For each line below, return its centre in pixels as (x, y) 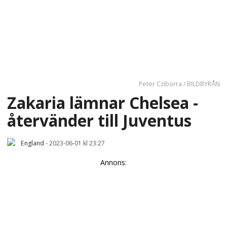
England (32, 143)
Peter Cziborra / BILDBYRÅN (179, 84)
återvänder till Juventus (99, 120)
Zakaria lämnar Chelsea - (103, 102)
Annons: (113, 162)
